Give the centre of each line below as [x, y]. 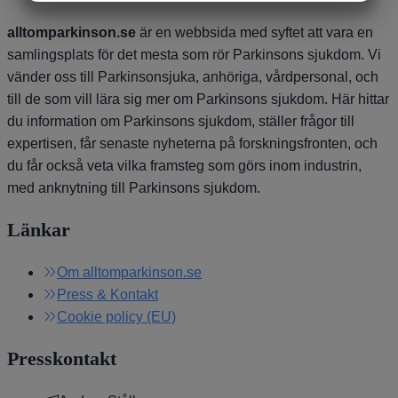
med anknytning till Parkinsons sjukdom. [134, 188]
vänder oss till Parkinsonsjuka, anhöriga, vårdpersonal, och [193, 77]
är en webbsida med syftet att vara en [255, 33]
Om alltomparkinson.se [129, 273]
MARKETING [128, 17]
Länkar [39, 230]
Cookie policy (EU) [116, 317]
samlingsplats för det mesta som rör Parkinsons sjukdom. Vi [194, 55]
